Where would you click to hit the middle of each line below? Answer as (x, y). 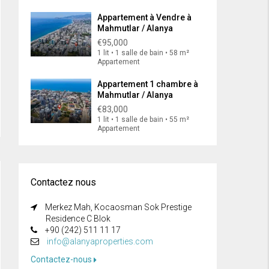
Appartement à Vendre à (144, 18)
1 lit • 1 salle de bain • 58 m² (143, 53)
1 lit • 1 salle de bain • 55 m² (143, 120)
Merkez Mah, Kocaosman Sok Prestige (117, 207)
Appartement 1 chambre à (148, 84)
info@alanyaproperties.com (100, 242)
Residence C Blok (78, 219)
